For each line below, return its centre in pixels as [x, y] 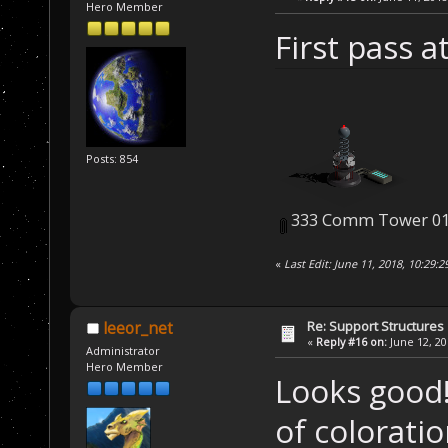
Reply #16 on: [352, 341]
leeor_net [137, 328]
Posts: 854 [112, 158]
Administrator [123, 351]
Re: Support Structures [376, 325]
